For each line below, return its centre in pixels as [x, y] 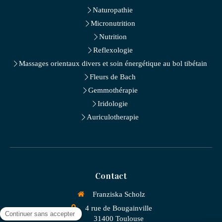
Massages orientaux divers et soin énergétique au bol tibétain [113, 63]
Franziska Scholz [119, 194]
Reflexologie [113, 50]
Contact [111, 176]
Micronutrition [113, 23]
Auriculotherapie [113, 117]
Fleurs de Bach [113, 77]
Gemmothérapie [113, 90]
